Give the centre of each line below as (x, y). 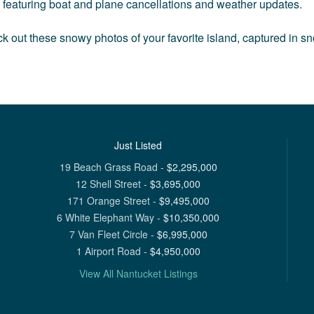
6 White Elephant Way (105, 217)
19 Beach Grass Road (108, 166)
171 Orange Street (108, 200)
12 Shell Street (108, 183)
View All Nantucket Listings (138, 273)
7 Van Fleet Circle (108, 234)
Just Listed (138, 145)
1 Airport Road (108, 251)
